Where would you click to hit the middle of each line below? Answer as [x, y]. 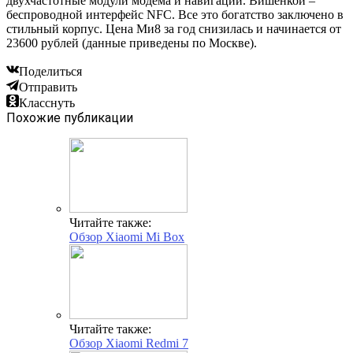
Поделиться [50, 71]
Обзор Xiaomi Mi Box [127, 236]
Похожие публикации [70, 117]
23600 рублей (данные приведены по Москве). [132, 43]
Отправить [48, 87]
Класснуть [47, 102]
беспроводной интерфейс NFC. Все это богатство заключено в [175, 14]
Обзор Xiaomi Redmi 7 [129, 343]
